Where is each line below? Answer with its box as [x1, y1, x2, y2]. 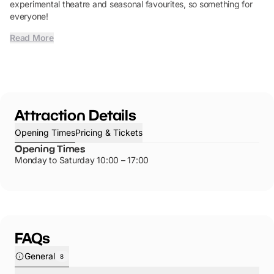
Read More [10, 32, 54, 43]
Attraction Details [15, 106, 136, 124]
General [24, 251, 55, 261]
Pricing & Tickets [75, 127, 143, 138]
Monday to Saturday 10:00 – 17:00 [15, 155, 149, 165]
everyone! [10, 11, 48, 21]
